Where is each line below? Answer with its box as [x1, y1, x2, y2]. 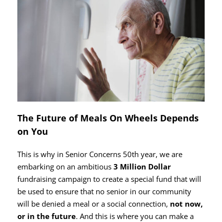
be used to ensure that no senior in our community [17, 186, 192, 197]
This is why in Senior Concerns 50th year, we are [17, 149, 183, 160]
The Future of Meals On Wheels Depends [17, 112, 199, 124]
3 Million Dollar [113, 162, 171, 172]
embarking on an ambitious [17, 162, 114, 172]
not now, [170, 199, 203, 209]
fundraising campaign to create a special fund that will [17, 174, 202, 184]
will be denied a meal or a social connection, [17, 199, 170, 209]
